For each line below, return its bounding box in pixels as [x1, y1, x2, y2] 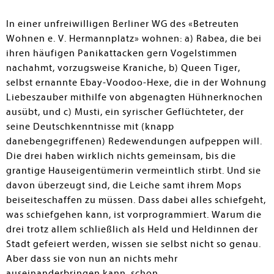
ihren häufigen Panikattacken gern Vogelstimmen [6, 48, 237, 59]
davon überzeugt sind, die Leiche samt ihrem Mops [6, 180, 242, 191]
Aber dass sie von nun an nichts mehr [6, 253, 178, 264]
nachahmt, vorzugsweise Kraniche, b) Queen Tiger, [6, 62, 240, 73]
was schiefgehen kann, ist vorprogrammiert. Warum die [6, 209, 262, 220]
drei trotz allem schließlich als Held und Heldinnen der [6, 224, 258, 235]
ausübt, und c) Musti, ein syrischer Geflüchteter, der [6, 106, 244, 117]
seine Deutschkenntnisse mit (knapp [6, 121, 174, 132]
